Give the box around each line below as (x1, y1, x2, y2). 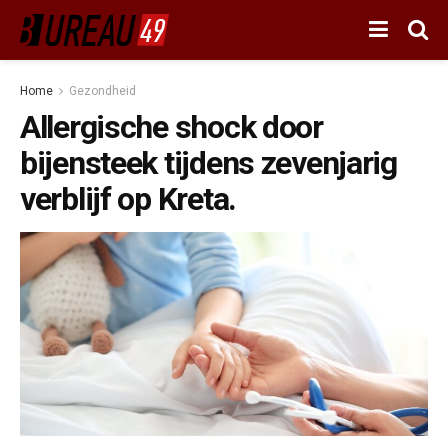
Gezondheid (69, 84, 136, 98)
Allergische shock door (20, 108, 323, 146)
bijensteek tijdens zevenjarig (20, 144, 397, 182)
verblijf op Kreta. (20, 180, 236, 218)
